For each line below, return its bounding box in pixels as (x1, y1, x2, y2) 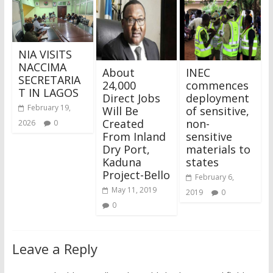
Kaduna (102, 154, 141, 169)
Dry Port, (102, 141, 150, 157)
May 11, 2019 (111, 184, 157, 195)
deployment (186, 90, 250, 105)
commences (186, 77, 249, 93)
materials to (186, 141, 251, 157)
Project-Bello (102, 167, 170, 182)
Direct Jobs (102, 90, 160, 105)
